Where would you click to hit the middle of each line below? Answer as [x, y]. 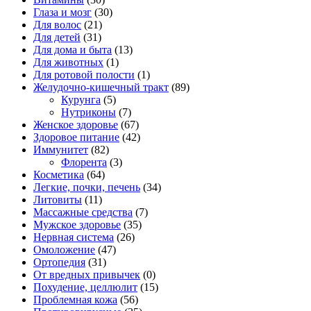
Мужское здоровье [77, 225]
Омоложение [64, 250]
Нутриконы [89, 112]
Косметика [59, 175]
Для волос [57, 25]
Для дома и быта [73, 50]
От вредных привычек [87, 275]
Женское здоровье [76, 125]
